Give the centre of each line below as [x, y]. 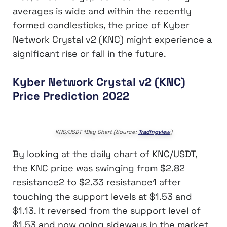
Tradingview [154, 131]
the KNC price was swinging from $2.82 [99, 168]
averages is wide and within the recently [102, 11]
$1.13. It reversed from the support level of [107, 210]
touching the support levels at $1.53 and [102, 196]
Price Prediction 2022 [71, 96]
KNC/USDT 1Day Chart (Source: [97, 131]
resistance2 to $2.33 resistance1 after [97, 182]
